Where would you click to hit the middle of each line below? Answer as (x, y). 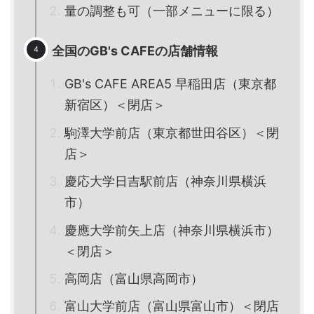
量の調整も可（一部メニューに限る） (172, 11)
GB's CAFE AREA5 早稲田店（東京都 (170, 84)
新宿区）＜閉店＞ (115, 105)
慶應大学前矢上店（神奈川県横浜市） (172, 230)
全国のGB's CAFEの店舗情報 (135, 51)
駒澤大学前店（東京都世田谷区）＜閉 (172, 132)
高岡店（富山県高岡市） (134, 278)
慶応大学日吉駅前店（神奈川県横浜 (165, 182)
